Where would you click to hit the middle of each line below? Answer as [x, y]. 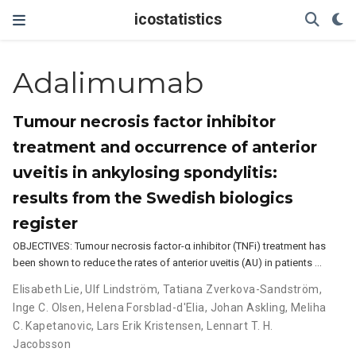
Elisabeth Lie [46, 289]
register [46, 223]
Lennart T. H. [240, 326]
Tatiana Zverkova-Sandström [241, 289]
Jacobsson [42, 344]
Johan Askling [248, 308]
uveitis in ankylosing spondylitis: [145, 172]
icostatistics [178, 19]
